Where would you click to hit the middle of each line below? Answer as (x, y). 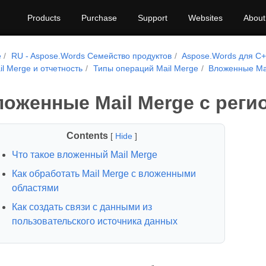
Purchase (99, 18)
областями (35, 188)
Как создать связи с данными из (82, 207)
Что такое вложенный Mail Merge (84, 155)
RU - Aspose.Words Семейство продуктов (92, 56)
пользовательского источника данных (94, 221)
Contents (87, 136)
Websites (205, 18)
